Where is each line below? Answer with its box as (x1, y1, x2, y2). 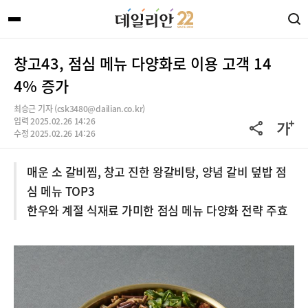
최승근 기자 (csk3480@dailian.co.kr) (14, 102, 145, 115)
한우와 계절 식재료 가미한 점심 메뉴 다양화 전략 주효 (27, 201, 288, 219)
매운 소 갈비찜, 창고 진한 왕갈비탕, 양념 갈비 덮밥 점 (27, 163, 287, 180)
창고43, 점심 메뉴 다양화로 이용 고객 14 (14, 52, 272, 74)
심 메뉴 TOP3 (27, 182, 95, 199)
